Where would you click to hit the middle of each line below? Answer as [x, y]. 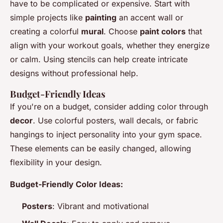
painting [101, 18]
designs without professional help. [74, 73]
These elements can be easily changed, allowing [101, 149]
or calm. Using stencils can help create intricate [99, 59]
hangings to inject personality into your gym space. [106, 135]
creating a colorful [46, 32]
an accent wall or [150, 18]
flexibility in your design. [56, 163]
